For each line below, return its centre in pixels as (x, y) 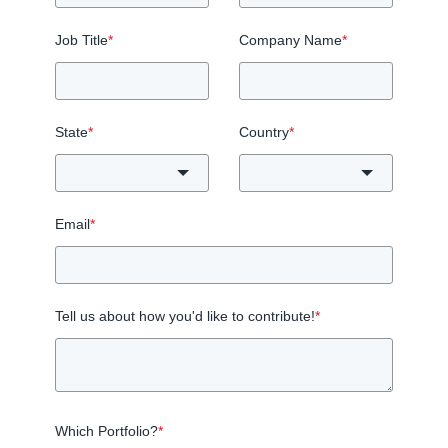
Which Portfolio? (106, 430)
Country (264, 131)
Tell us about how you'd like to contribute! (185, 315)
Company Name (290, 39)
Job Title (81, 39)
